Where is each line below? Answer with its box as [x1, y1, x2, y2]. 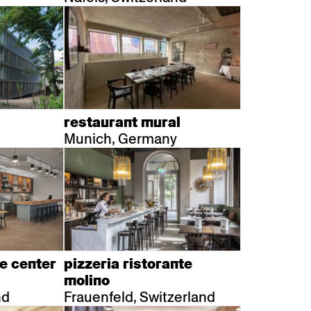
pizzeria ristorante [64, 255, 192, 272]
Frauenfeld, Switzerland [64, 287, 215, 307]
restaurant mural [64, 114, 180, 131]
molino [64, 272, 110, 289]
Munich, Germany [64, 129, 177, 149]
